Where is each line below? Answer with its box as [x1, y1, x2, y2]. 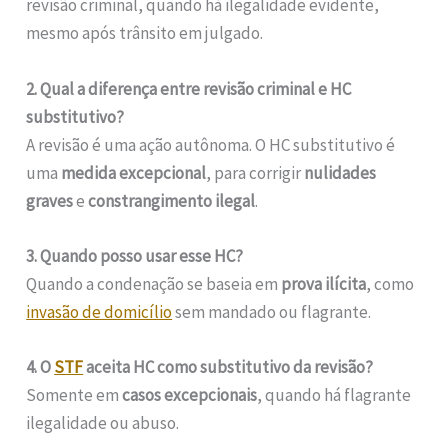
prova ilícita [281, 272, 367, 295]
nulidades [304, 161, 377, 184]
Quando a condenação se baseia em [26, 272, 282, 295]
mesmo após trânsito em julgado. [26, 22, 264, 45]
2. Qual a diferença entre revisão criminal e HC [26, 77, 352, 100]
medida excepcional [61, 161, 207, 184]
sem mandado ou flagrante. [172, 300, 372, 323]
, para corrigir [206, 161, 305, 184]
